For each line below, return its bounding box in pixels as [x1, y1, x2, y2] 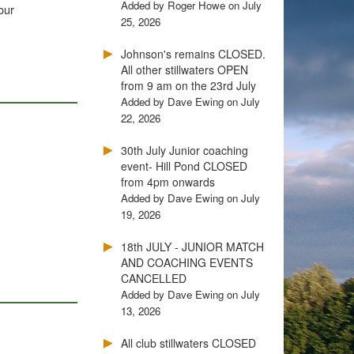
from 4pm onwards [121, 174, 215, 190]
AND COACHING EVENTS [121, 254, 253, 270]
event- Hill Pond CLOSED [121, 158, 247, 174]
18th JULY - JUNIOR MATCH [121, 239, 264, 254]
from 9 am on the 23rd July [121, 77, 256, 93]
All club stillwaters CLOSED [121, 335, 256, 351]
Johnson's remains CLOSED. [121, 46, 265, 62]
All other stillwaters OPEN [121, 62, 248, 77]
